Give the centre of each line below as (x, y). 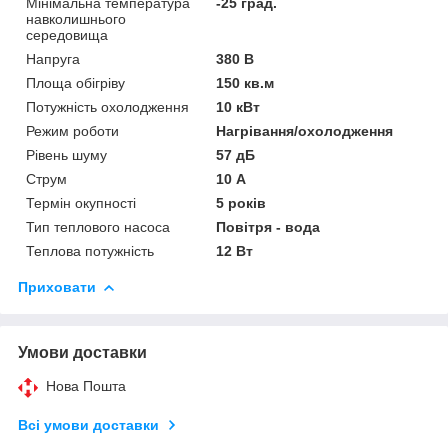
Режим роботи (72, 130)
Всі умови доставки (88, 424)
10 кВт (238, 106)
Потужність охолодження (107, 106)
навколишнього (76, 18)
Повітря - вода (268, 226)
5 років (241, 202)
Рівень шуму (66, 154)
